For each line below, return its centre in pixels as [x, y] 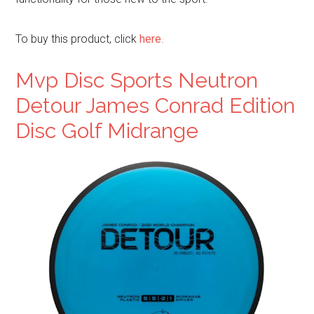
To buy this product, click [78, 39]
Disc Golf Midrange [107, 131]
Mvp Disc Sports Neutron [137, 81]
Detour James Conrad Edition [156, 106]
